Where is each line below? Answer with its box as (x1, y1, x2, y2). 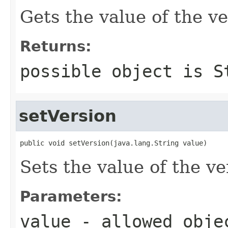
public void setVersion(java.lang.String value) (20, 138, 207, 147)
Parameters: (20, 187, 122, 205)
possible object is (20, 61, 213, 81)
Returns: (20, 37, 92, 55)
